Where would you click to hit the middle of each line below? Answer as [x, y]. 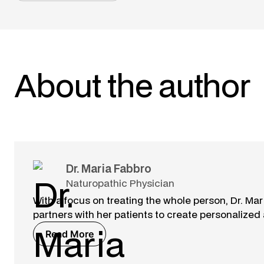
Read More [70, 234]
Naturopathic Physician [120, 183]
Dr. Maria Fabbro [109, 168]
